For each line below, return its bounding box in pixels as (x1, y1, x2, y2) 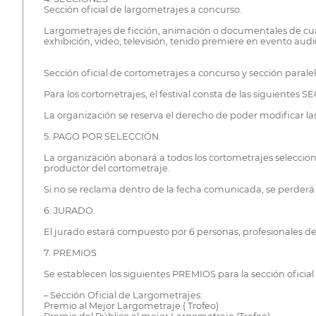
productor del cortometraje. (43, 162, 170, 174)
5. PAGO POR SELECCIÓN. (43, 130, 161, 142)
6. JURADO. (43, 205, 95, 216)
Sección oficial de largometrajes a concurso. (43, 4, 242, 15)
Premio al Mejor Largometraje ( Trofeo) (43, 300, 219, 311)
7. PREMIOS (43, 247, 97, 258)
